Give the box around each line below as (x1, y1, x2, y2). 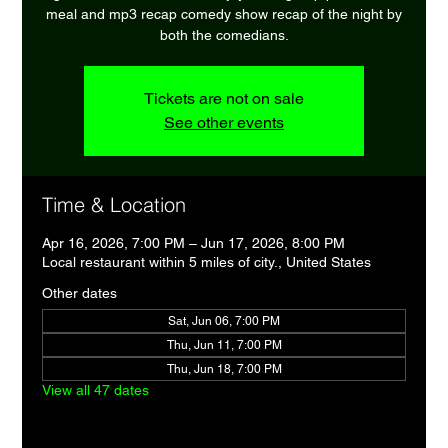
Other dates (42, 284, 118, 301)
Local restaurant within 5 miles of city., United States (42, 253, 372, 270)
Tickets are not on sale (144, 88, 304, 108)
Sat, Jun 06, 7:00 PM (168, 313, 280, 328)
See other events (164, 112, 284, 132)
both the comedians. (159, 26, 289, 43)
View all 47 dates (42, 381, 150, 398)
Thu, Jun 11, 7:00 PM (166, 337, 282, 352)
